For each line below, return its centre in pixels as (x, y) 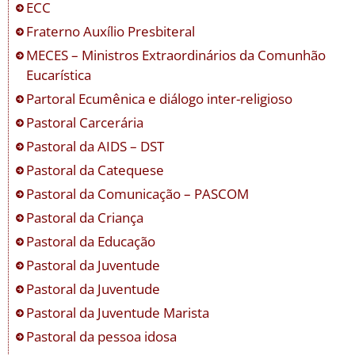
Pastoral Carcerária (84, 122)
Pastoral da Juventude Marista (117, 312)
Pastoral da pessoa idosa (101, 336)
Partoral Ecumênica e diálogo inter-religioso (159, 98)
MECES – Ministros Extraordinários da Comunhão (176, 55)
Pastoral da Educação (90, 241)
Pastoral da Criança (84, 217)
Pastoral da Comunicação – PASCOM (137, 193)
